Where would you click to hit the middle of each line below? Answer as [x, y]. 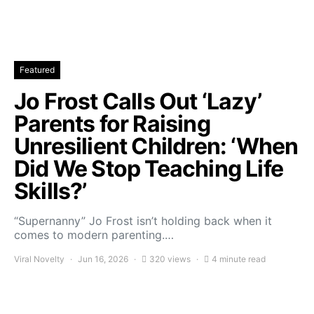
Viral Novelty [39, 259]
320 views [170, 259]
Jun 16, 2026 [103, 259]
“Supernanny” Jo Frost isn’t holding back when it [143, 221]
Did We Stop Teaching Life [149, 169]
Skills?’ [50, 191]
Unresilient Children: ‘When [156, 146]
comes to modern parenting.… [94, 235]
